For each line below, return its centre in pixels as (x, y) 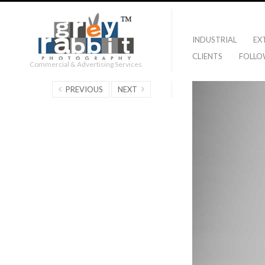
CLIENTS (207, 56)
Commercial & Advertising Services (86, 64)
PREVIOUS (84, 89)
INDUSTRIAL (214, 40)
